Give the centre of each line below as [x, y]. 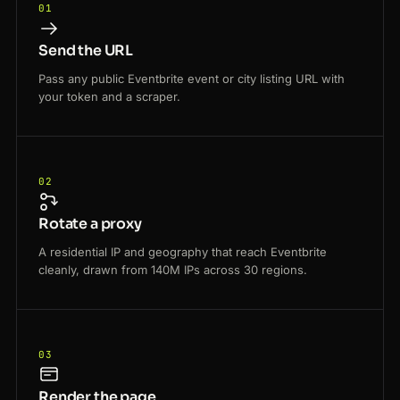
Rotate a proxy [90, 224]
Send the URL [86, 51]
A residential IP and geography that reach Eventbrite [183, 252]
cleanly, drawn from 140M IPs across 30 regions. [173, 270]
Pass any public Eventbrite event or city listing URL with [192, 79]
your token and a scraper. [109, 97]
